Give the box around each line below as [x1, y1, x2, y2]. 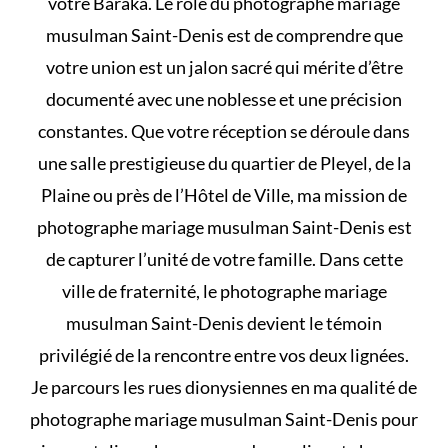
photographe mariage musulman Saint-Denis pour [30, 407, 418, 430]
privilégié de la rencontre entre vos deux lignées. [39, 343, 409, 366]
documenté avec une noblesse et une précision [46, 87, 402, 110]
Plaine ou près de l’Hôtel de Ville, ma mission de [41, 183, 407, 206]
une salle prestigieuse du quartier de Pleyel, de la [37, 151, 411, 174]
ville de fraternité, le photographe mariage [61, 279, 387, 302]
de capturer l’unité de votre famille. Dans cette [45, 247, 403, 270]
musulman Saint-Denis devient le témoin [66, 311, 382, 334]
